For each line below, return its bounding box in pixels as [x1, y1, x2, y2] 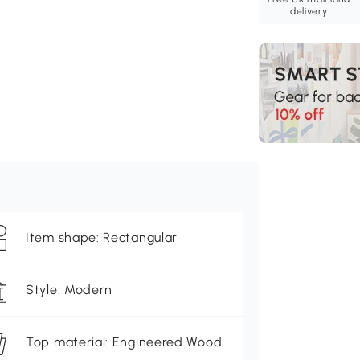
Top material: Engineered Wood [26, 334, 223, 350]
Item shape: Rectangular [26, 230, 178, 246]
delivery [289, 6, 328, 18]
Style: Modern [26, 282, 113, 298]
